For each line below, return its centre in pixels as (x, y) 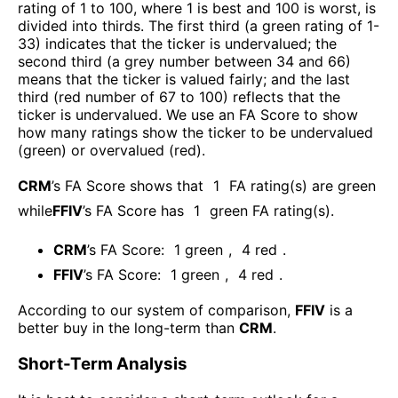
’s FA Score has (133, 211)
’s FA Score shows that (127, 186)
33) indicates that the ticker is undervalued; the (177, 44)
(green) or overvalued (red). (111, 151)
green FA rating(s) (270, 211)
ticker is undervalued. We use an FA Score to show (188, 115)
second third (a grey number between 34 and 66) (184, 62)
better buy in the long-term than (128, 328)
